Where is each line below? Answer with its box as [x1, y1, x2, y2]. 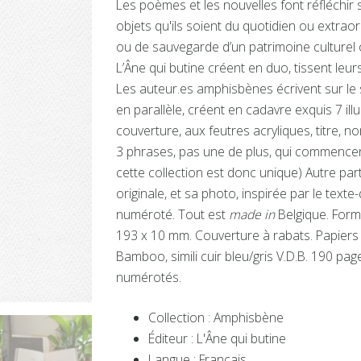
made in [229, 205, 275, 223]
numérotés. [116, 268, 181, 286]
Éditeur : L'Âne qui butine [148, 329, 286, 347]
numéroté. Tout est [116, 205, 229, 223]
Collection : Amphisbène [148, 308, 284, 326]
